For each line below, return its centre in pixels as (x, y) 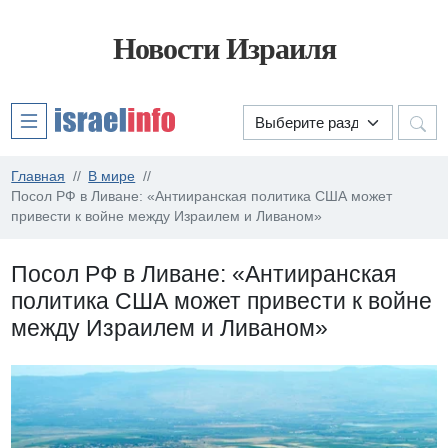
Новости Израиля (224, 49)
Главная (38, 177)
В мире (112, 177)
